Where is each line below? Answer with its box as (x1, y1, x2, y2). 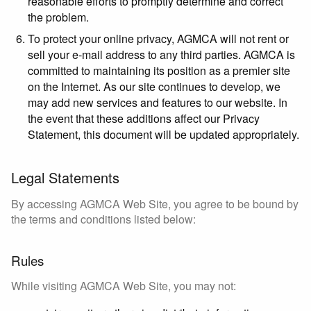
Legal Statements (11, 167, 119, 188)
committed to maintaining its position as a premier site (28, 62, 290, 79)
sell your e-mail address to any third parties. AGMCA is (28, 47, 295, 63)
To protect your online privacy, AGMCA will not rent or (28, 31, 289, 47)
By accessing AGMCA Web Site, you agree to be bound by (11, 196, 299, 212)
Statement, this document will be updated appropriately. (28, 126, 299, 143)
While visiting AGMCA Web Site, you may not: (11, 277, 236, 294)
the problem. (28, 9, 89, 26)
